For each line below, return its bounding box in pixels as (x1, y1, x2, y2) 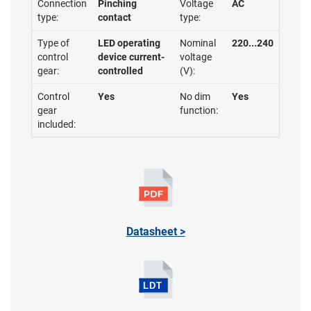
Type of (37, 37, 69, 49)
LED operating (98, 37, 160, 49)
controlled (98, 65, 143, 76)
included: (37, 119, 76, 130)
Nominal (180, 37, 216, 49)
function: (180, 105, 218, 116)
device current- (98, 51, 165, 62)
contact (98, 12, 131, 23)
